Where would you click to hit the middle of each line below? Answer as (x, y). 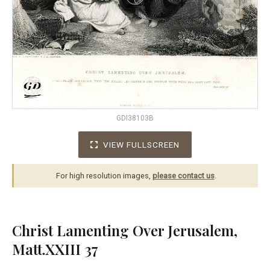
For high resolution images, (104, 175)
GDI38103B (135, 118)
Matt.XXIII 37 (55, 249)
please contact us (183, 175)
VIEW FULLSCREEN (141, 144)
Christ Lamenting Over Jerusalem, (125, 230)
